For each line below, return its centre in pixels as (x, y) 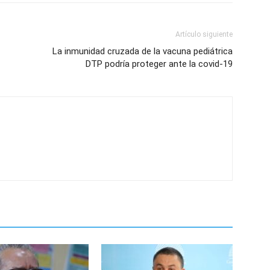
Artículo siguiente (204, 34)
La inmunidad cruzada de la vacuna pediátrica (143, 51)
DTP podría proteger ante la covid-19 (159, 64)
